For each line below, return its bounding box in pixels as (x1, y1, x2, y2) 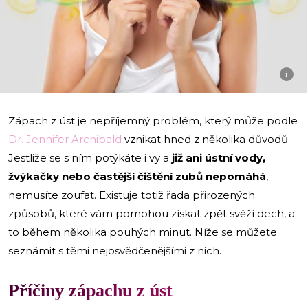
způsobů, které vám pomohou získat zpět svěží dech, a (8, 206, 295, 220)
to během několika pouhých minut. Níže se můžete (8, 225, 277, 239)
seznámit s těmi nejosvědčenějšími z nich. (8, 243, 224, 257)
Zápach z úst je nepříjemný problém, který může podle (8, 113, 298, 127)
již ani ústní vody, (172, 151, 265, 164)
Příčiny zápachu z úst (8, 280, 173, 300)
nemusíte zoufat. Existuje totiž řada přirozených (8, 188, 255, 201)
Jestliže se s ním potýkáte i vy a (8, 151, 172, 164)
